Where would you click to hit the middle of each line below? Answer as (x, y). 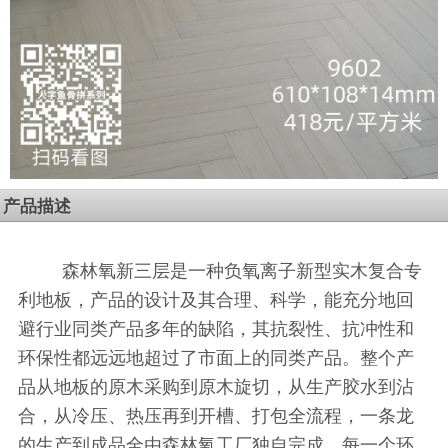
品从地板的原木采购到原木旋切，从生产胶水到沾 (216, 385)
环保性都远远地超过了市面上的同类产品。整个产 (216, 356)
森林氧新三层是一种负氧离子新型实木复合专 (241, 269)
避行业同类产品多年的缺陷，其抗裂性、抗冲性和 (216, 327)
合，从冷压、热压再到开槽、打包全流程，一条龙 (216, 414)
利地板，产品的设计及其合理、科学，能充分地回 (216, 298)
